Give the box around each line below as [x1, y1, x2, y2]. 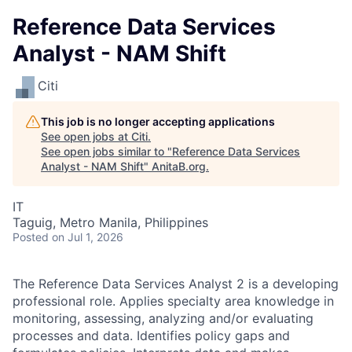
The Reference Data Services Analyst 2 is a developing [13, 276, 339, 291]
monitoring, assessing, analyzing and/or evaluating [13, 310, 313, 326]
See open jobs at [41, 130, 131, 143]
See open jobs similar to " [41, 145, 172, 158]
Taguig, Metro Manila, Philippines [13, 214, 208, 230]
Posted [13, 230, 49, 244]
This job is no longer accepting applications [41, 115, 275, 128]
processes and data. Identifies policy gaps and [13, 328, 290, 343]
